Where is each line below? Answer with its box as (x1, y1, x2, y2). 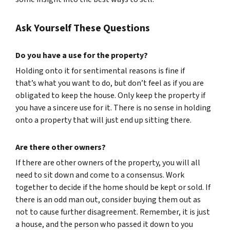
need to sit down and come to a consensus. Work (15, 169, 184, 181)
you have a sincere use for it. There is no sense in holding (15, 102, 211, 113)
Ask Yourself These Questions (15, 21, 150, 35)
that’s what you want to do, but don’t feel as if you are (15, 78, 204, 89)
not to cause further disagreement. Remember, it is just (15, 206, 210, 218)
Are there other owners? (15, 142, 106, 153)
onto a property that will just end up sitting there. (15, 114, 191, 126)
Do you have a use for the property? (15, 50, 148, 61)
